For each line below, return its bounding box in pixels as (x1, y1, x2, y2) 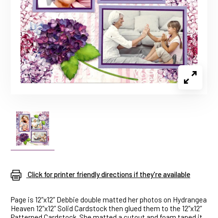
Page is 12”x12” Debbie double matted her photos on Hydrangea (11, 195, 207, 204)
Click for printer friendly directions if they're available (28, 170, 190, 179)
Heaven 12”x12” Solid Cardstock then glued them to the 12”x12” (11, 204, 202, 213)
